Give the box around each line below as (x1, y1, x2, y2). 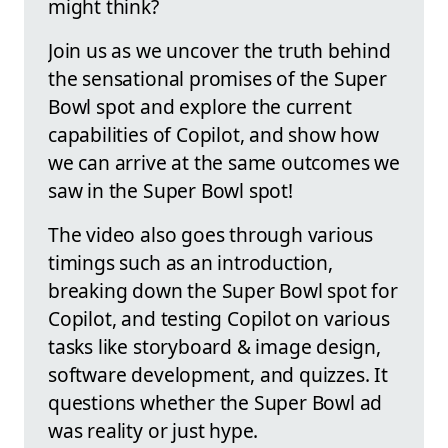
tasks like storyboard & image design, (48, 332, 381, 360)
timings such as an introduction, (48, 248, 333, 276)
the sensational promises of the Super (48, 64, 387, 92)
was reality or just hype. (48, 416, 259, 444)
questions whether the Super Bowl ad (48, 388, 383, 416)
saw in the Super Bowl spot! (48, 176, 293, 204)
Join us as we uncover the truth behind (48, 36, 391, 64)
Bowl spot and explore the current (48, 92, 352, 120)
